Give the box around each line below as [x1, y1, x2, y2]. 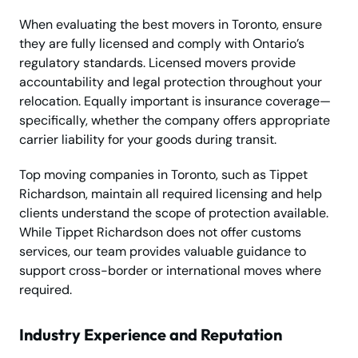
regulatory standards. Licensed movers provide [19, 54, 296, 72]
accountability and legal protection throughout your [19, 74, 322, 91]
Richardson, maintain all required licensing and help [19, 185, 322, 203]
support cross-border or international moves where [19, 262, 321, 280]
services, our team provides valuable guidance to [19, 243, 306, 261]
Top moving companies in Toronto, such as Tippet [19, 166, 308, 184]
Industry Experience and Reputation [19, 324, 282, 345]
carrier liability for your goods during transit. [19, 131, 276, 149]
